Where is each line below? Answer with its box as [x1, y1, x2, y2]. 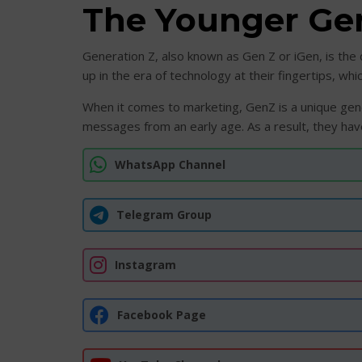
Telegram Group [116, 207, 212, 222]
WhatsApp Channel [115, 157, 225, 172]
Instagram [115, 257, 176, 272]
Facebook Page [117, 307, 206, 322]
